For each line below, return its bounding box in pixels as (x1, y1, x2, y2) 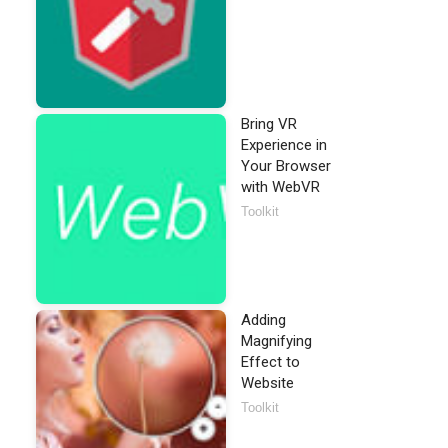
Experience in (241, 136, 327, 154)
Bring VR (241, 115, 297, 133)
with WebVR (241, 178, 320, 196)
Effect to (241, 353, 300, 371)
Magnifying (241, 332, 312, 350)
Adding (241, 311, 286, 329)
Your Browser (241, 157, 331, 175)
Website (241, 374, 294, 392)
